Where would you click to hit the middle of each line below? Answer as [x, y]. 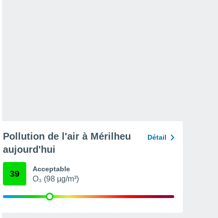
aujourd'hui [29, 149]
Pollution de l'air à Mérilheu [67, 136]
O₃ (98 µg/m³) [56, 179]
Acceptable [51, 169]
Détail [157, 137]
